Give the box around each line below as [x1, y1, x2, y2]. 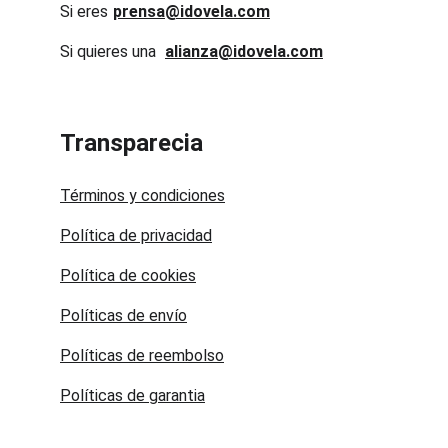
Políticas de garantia [60, 386, 205, 405]
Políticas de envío [60, 306, 187, 325]
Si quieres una [60, 42, 160, 61]
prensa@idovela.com [113, 2, 270, 21]
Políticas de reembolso [60, 346, 224, 365]
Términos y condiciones [60, 186, 225, 205]
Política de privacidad [60, 226, 212, 245]
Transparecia [60, 129, 203, 157]
